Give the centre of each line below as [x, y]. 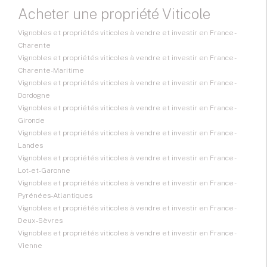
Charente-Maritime [51, 71]
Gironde [31, 121]
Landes [30, 146]
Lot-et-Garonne [44, 171]
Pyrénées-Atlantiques [55, 196]
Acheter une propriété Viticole [114, 14]
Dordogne [34, 96]
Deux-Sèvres [40, 221]
